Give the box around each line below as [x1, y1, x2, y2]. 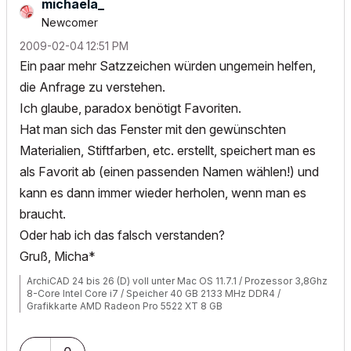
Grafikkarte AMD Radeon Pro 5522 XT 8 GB [27, 300, 223, 312]
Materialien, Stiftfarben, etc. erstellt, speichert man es [20, 143, 316, 158]
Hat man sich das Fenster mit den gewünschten [20, 121, 286, 137]
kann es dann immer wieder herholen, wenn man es [20, 185, 306, 201]
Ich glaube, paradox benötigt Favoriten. [20, 100, 241, 116]
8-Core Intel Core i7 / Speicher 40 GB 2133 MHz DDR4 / [27, 288, 280, 299]
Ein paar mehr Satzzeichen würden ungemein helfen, [20, 58, 316, 74]
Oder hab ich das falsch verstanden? [20, 227, 225, 243]
